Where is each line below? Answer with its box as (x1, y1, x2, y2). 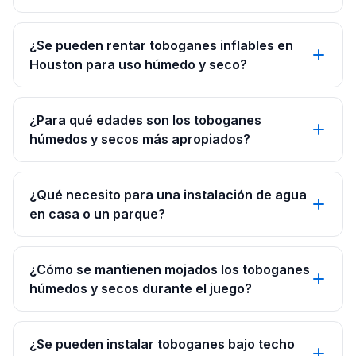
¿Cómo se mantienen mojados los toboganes (29, 261, 310, 277)
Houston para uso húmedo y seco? (29, 56, 247, 72)
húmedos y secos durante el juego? (29, 281, 252, 296)
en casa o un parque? (29, 206, 165, 222)
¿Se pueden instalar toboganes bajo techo (29, 336, 295, 352)
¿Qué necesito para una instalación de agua (29, 187, 307, 203)
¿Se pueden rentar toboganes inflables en (29, 37, 293, 53)
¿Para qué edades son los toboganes (29, 112, 261, 128)
